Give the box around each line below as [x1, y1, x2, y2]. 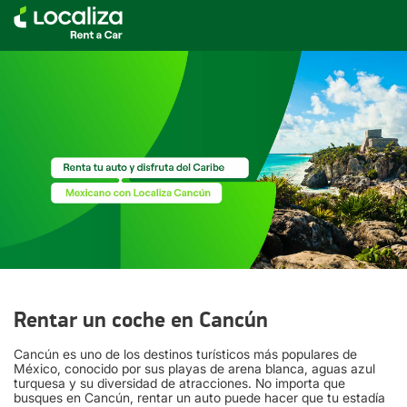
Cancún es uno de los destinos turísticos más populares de [14, 346, 357, 362]
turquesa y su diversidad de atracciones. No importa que [14, 375, 345, 391]
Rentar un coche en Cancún [14, 306, 268, 334]
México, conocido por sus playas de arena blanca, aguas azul [14, 361, 375, 376]
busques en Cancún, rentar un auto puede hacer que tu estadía [14, 390, 385, 405]
